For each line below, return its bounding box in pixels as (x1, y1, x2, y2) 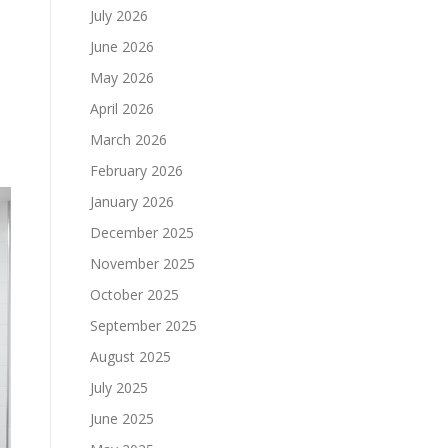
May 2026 (90, 68, 154, 87)
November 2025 (90, 254, 195, 273)
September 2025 (90, 316, 197, 335)
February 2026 (90, 161, 183, 180)
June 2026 (90, 37, 154, 56)
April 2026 (90, 99, 154, 118)
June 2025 (90, 409, 154, 428)
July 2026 (90, 6, 148, 25)
